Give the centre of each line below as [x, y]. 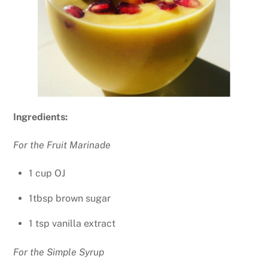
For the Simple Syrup [59, 252]
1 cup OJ [47, 173]
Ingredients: [41, 117]
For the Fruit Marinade [62, 145]
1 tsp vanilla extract [72, 223]
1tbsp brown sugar [70, 198]
